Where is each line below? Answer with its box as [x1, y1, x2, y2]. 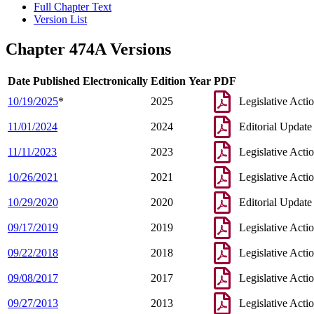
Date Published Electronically [8, 75, 148, 88]
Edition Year [151, 75, 211, 88]
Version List [34, 13, 87, 26]
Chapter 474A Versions [6, 40, 171, 59]
